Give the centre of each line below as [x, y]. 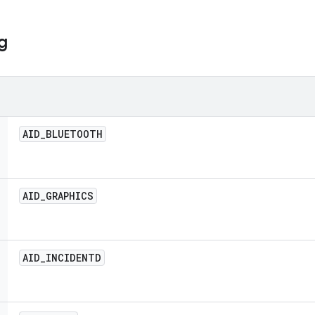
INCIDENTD [73, 258]
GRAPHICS [70, 196]
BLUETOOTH [74, 134]
